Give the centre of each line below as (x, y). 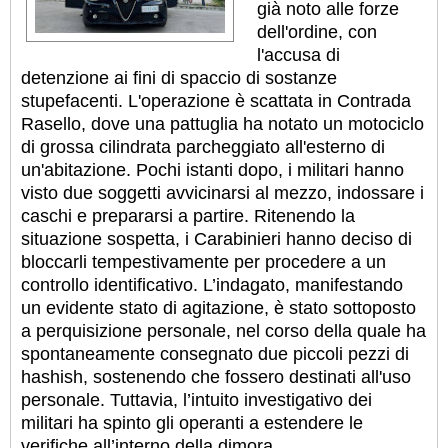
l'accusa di (298, 54)
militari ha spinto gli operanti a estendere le (192, 422)
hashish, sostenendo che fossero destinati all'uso (216, 376)
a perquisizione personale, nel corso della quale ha (223, 330)
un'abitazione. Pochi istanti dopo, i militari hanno (212, 169)
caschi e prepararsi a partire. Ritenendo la (188, 215)
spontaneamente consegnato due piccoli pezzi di (215, 353)
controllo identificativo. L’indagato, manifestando (212, 284)
